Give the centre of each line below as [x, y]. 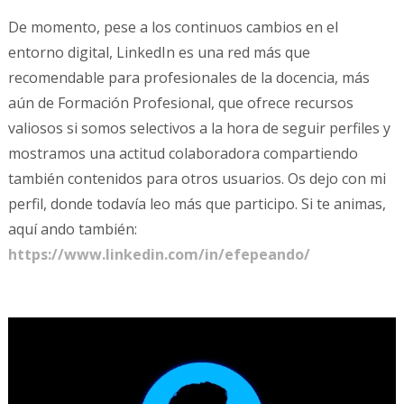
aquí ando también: [72, 229]
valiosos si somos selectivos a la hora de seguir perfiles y [199, 128]
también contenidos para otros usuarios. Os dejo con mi [197, 178]
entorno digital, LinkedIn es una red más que [159, 52]
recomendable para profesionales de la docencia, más [188, 77]
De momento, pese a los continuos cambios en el [173, 27]
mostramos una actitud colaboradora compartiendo [183, 153]
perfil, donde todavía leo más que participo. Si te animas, [197, 203]
